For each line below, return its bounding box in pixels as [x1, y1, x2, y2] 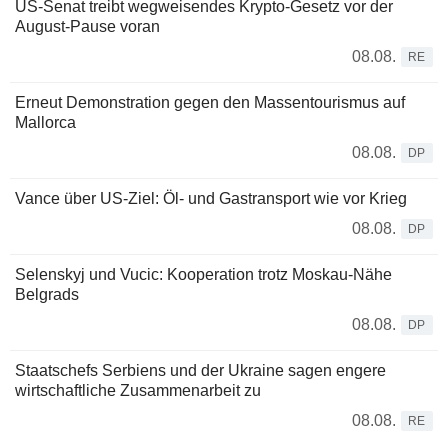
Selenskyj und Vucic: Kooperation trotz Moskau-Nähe [15, 265, 392, 283]
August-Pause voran [15, 17, 160, 35]
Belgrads [15, 285, 79, 303]
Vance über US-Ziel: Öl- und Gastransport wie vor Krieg [15, 189, 407, 207]
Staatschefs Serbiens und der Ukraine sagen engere [15, 361, 386, 379]
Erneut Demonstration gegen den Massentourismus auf [15, 93, 405, 111]
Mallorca [15, 113, 76, 131]
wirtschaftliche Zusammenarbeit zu [15, 381, 261, 399]
